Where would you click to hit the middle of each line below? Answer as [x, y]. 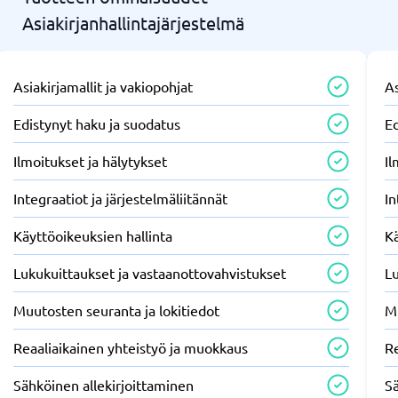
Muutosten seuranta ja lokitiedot [116, 310]
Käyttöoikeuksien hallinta [92, 235]
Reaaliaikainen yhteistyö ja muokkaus [130, 347]
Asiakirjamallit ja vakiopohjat [103, 86]
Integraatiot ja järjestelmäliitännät [120, 198]
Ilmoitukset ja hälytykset [90, 161]
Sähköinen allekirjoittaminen [103, 385]
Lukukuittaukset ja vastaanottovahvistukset [149, 273]
